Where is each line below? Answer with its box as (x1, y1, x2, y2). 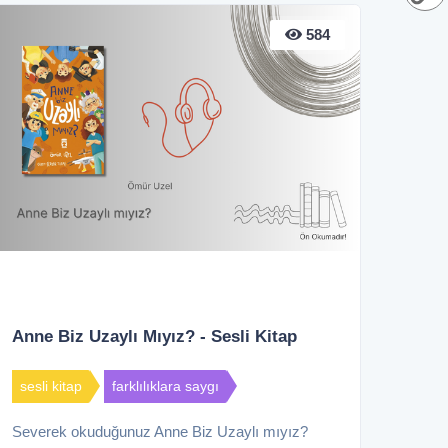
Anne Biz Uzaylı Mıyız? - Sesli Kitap (12, 327, 297, 347)
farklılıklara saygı (112, 378, 219, 395)
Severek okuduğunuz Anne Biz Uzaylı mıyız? (12, 423, 308, 441)
